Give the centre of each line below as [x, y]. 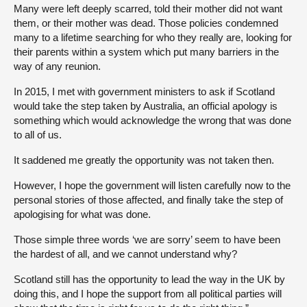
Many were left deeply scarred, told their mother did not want [148, 9]
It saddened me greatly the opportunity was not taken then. [144, 160]
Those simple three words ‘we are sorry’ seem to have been [147, 240]
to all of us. [38, 135]
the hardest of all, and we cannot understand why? [125, 254]
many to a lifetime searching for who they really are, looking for [153, 37]
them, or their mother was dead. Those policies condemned [146, 23]
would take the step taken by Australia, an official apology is [146, 106]
